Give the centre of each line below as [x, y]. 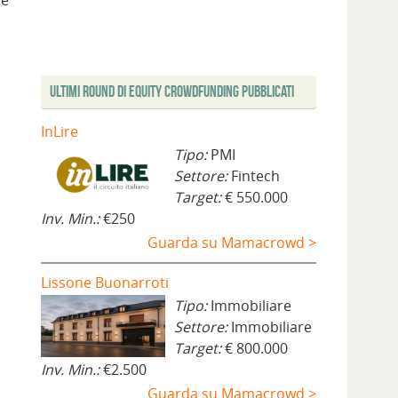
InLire [60, 132]
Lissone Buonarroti [105, 283]
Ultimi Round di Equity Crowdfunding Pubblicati [172, 92]
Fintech [255, 176]
